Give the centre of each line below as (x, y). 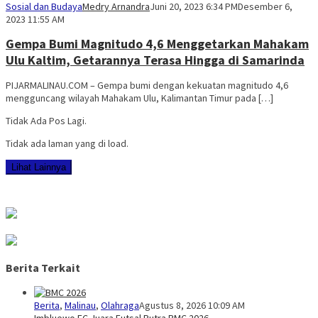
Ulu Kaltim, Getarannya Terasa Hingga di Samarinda (155, 60)
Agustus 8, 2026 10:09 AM (192, 306)
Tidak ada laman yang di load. (67, 144)
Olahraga (120, 306)
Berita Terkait (43, 267)
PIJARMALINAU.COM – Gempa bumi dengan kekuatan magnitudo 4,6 (147, 86)
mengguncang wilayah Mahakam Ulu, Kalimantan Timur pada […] (139, 98)
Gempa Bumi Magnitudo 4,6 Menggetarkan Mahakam (157, 44)
